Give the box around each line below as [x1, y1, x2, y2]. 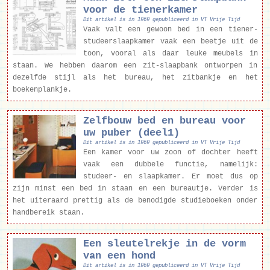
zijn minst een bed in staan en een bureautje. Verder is [12, 184, 258, 193]
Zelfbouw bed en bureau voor [83, 115, 246, 127]
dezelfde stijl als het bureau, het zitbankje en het [12, 74, 258, 83]
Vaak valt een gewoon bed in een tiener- [83, 25, 258, 34]
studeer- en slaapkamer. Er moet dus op [83, 172, 258, 181]
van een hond [83, 250, 155, 262]
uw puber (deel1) [83, 127, 180, 139]
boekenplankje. [12, 86, 72, 95]
